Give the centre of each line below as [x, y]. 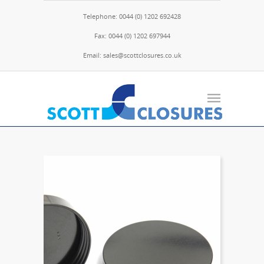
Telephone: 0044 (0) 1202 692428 [132, 16]
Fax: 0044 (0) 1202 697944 [132, 36]
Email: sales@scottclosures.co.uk [132, 55]
